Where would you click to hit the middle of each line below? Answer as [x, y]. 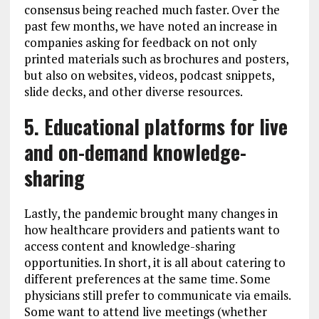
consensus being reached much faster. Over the [152, 10]
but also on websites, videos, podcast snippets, [149, 75]
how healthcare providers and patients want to [152, 230]
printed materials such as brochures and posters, [156, 59]
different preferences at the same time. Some [147, 279]
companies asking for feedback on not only [140, 43]
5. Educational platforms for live [156, 127]
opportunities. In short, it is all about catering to [155, 263]
